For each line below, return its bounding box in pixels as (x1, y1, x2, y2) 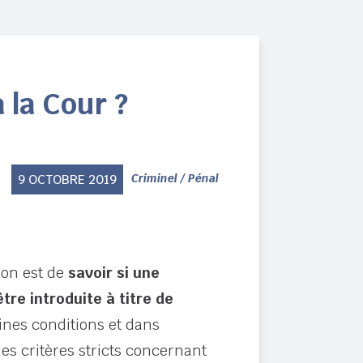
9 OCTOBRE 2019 (18, 171, 117, 188)
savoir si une (67, 263, 160, 282)
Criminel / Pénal (131, 171, 220, 186)
